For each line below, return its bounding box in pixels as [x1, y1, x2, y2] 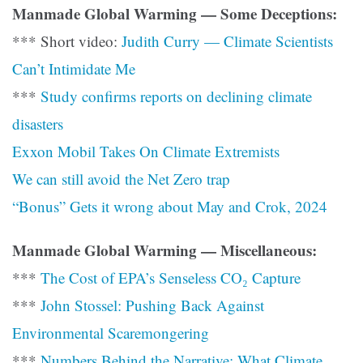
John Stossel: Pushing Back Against [41, 295, 264, 316]
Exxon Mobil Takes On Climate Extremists [12, 141, 280, 162]
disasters [12, 113, 63, 135]
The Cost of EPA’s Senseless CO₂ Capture [41, 267, 301, 288]
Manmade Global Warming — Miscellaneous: [12, 239, 317, 262]
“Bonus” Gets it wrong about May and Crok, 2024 [12, 196, 327, 217]
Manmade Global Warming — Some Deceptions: [12, 2, 337, 25]
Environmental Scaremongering [12, 322, 209, 344]
